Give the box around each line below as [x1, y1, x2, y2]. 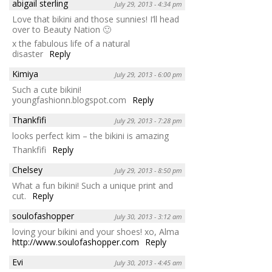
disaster [12, 48, 43, 60]
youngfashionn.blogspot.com [12, 94, 126, 106]
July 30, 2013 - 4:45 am [115, 258, 182, 268]
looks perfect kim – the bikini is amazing [12, 130, 169, 142]
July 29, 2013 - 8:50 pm [115, 166, 182, 175]
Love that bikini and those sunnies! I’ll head [12, 13, 179, 25]
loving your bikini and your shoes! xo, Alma [12, 226, 179, 238]
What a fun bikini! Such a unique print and [12, 180, 173, 192]
